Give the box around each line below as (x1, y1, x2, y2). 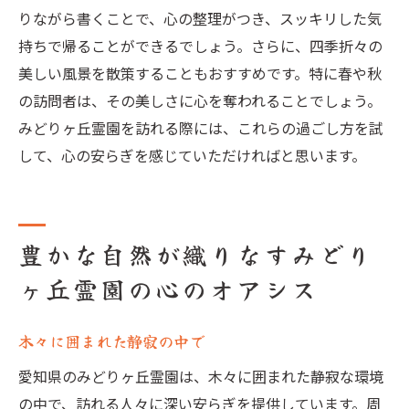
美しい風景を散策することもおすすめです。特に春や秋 (18, 62, 382, 84)
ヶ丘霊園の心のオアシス (18, 271, 319, 307)
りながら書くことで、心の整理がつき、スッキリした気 (18, 7, 382, 29)
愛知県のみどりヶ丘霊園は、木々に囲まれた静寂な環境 (18, 365, 383, 387)
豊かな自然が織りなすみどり (18, 236, 373, 272)
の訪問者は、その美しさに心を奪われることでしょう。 (18, 89, 382, 111)
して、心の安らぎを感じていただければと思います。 (18, 144, 366, 166)
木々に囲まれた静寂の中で (18, 330, 204, 352)
